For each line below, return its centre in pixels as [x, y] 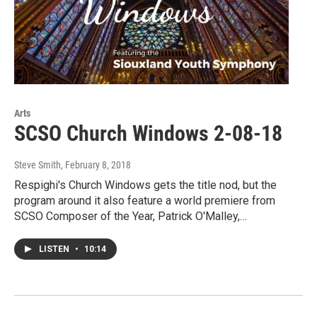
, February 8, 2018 [96, 165]
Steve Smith [38, 165]
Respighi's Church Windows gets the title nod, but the [145, 185]
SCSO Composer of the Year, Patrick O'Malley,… [131, 217]
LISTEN [55, 249]
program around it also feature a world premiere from [145, 201]
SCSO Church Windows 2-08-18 [148, 134]
